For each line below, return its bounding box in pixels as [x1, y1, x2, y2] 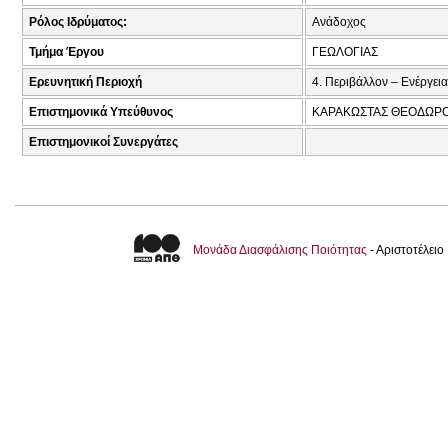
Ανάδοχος [312, 15, 366, 30]
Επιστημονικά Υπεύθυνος [29, 105, 173, 120]
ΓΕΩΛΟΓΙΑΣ [312, 45, 378, 60]
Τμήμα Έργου [29, 45, 104, 60]
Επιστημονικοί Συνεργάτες [29, 135, 178, 150]
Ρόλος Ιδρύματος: [29, 15, 127, 30]
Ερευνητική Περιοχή [29, 75, 142, 90]
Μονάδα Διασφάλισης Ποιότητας [193, 243, 367, 258]
